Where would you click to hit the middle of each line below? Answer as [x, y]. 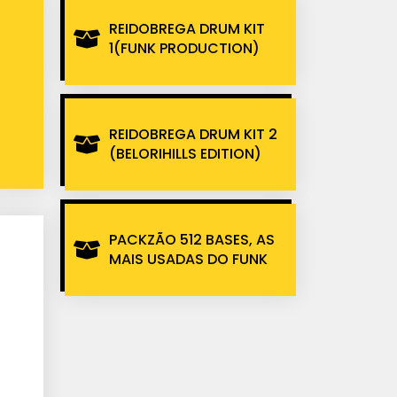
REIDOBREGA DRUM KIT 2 [193, 135]
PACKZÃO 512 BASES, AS [192, 240]
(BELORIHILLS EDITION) [185, 154]
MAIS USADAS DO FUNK [188, 260]
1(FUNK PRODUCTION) [184, 49]
